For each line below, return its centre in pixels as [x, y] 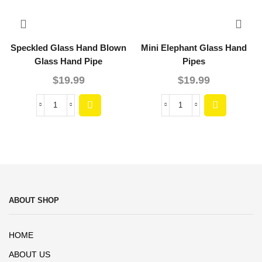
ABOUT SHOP [34, 201]
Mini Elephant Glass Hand [194, 48]
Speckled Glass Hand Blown [68, 48]
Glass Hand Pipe [68, 61]
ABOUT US [30, 255]
